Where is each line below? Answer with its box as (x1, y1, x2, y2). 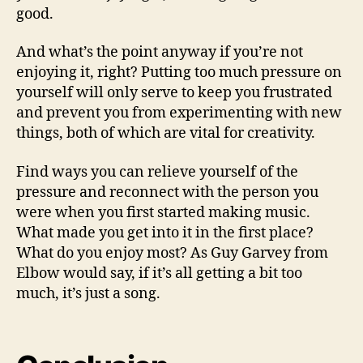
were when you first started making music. (16, 203, 310, 222)
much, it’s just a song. (16, 284, 160, 303)
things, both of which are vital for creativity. (16, 124, 315, 143)
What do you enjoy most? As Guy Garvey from (16, 243, 328, 263)
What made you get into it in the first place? (16, 223, 314, 242)
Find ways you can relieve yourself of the (16, 162, 298, 181)
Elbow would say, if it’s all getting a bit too (16, 263, 302, 283)
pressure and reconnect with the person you (16, 182, 318, 202)
